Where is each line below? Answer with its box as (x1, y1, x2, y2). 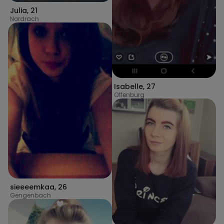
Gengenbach (10, 190, 51, 199)
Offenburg (114, 90, 144, 99)
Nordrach (10, 14, 39, 23)
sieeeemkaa (10, 181, 54, 192)
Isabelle (114, 81, 143, 91)
